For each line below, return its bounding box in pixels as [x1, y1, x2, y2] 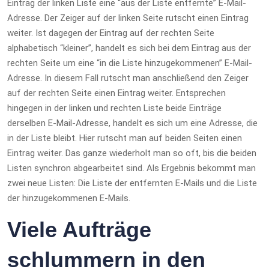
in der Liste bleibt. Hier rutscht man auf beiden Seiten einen [7, 133, 242, 144]
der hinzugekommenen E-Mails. [7, 193, 130, 204]
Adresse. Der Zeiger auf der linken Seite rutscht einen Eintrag [7, 13, 249, 23]
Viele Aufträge [7, 217, 151, 242]
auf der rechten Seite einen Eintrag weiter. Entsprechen [7, 88, 226, 98]
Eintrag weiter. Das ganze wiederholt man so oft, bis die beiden [7, 148, 256, 159]
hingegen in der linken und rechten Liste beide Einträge [7, 103, 222, 113]
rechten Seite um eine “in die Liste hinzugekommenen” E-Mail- [7, 58, 252, 68]
